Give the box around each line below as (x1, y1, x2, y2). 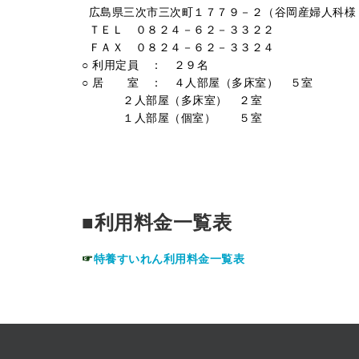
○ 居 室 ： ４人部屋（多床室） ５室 (82, 75, 313, 90)
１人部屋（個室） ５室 (123, 110, 262, 125)
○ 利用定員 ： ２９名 (82, 57, 208, 72)
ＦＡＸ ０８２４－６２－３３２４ (88, 39, 275, 54)
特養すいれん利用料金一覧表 (93, 251, 244, 266)
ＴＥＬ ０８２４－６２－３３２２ (88, 22, 275, 37)
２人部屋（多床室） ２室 (123, 92, 262, 107)
